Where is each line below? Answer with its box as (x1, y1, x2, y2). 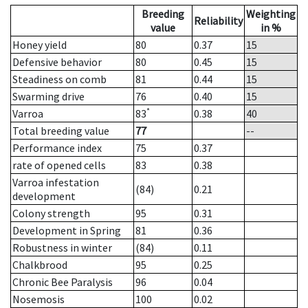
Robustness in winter (12, 241, 112, 255)
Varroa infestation (12, 175, 99, 190)
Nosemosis (12, 292, 65, 307)
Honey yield (12, 38, 67, 52)
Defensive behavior (12, 55, 102, 69)
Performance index (12, 141, 102, 155)
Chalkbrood (12, 258, 67, 272)
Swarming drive (12, 89, 85, 104)
